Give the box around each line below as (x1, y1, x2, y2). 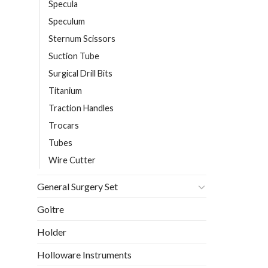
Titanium (48, 86, 82, 96)
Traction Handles (48, 103, 114, 114)
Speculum (48, 16, 85, 27)
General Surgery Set (37, 181, 118, 193)
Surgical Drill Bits (48, 68, 112, 79)
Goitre (37, 203, 64, 215)
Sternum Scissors (48, 33, 115, 44)
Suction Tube (48, 51, 99, 62)
